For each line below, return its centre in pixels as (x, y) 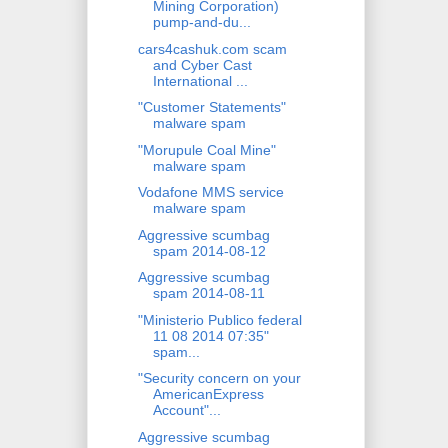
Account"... (186, 410)
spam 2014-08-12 (209, 250)
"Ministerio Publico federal (219, 319)
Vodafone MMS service (210, 192)
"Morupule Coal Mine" (206, 149)
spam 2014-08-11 (208, 293)
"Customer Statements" (211, 107)
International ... (200, 80)
